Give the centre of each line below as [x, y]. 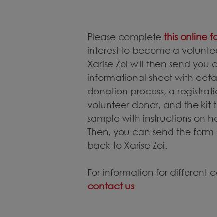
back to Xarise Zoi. [127, 145]
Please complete [124, 36]
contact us [111, 186]
